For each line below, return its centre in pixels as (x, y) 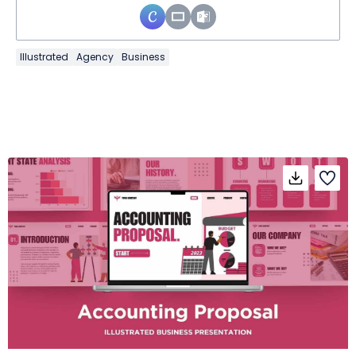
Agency (95, 56)
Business (143, 56)
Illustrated (44, 56)
